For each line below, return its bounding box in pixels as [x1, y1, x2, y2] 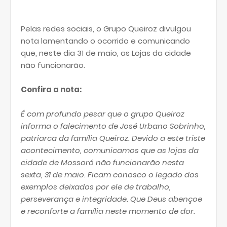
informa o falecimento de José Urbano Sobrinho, [21, 121, 206, 131]
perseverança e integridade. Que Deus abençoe [21, 194, 202, 204]
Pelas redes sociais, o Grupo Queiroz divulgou [21, 23, 191, 34]
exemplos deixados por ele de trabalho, [21, 181, 171, 192]
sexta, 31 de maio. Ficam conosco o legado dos [21, 169, 199, 180]
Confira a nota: [21, 84, 82, 95]
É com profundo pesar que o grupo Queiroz [21, 108, 184, 119]
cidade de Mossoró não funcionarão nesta [21, 157, 184, 168]
